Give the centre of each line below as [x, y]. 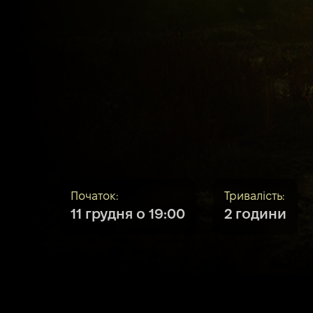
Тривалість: [254, 197]
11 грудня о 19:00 [128, 216]
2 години [255, 216]
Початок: [94, 197]
